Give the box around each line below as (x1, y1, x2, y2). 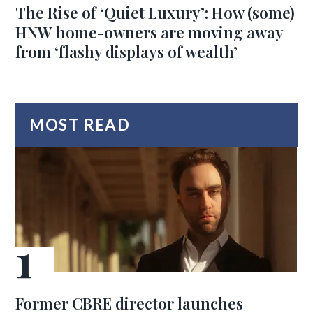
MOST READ (29, 115, 131, 134)
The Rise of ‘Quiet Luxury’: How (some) (15, 2, 296, 23)
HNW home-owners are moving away (15, 22, 284, 43)
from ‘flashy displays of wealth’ (15, 41, 238, 62)
